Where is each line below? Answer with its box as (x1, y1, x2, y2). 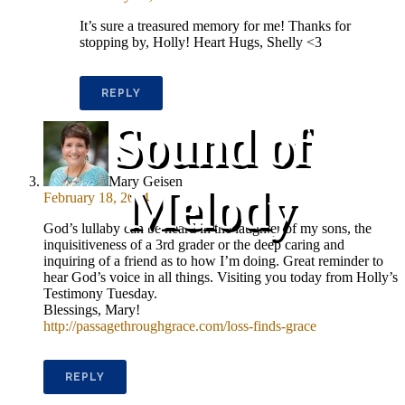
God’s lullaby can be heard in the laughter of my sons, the (43, 220, 372, 236)
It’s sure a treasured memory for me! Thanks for (80, 17, 351, 33)
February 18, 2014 (43, 189, 149, 205)
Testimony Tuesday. (43, 285, 157, 301)
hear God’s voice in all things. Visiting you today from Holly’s (43, 268, 398, 285)
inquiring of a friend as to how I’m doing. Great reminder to (43, 252, 383, 268)
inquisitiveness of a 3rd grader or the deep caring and (43, 236, 344, 252)
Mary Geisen (108, 173, 183, 189)
